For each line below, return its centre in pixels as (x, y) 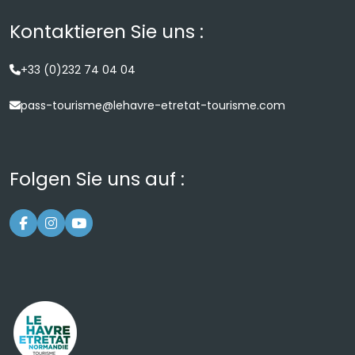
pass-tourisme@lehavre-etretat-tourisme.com (153, 105)
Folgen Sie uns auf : (97, 179)
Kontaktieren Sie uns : (107, 31)
